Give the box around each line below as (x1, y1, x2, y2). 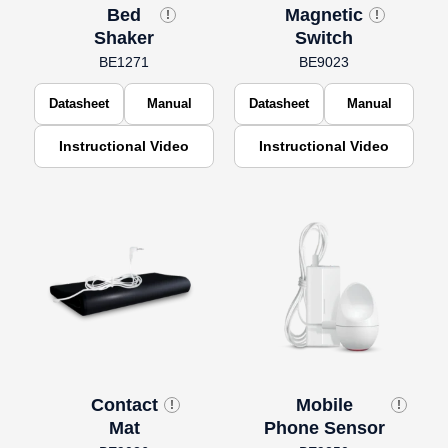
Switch (295, 27, 353, 48)
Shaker (94, 27, 154, 48)
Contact (90, 394, 158, 415)
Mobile (295, 394, 353, 415)
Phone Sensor (263, 417, 385, 438)
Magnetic (285, 4, 363, 25)
